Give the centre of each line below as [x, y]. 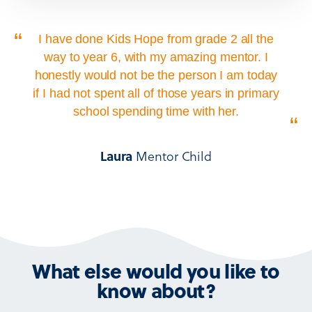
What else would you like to [156, 271]
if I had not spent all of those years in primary [156, 94]
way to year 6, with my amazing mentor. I [156, 57]
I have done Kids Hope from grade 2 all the [156, 39]
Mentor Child [172, 156]
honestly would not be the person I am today [156, 76]
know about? [156, 290]
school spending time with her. [156, 112]
